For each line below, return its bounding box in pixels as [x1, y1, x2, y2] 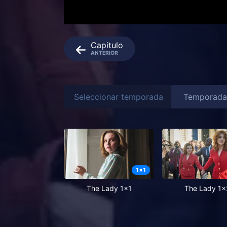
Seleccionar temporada [74, 91, 163, 102]
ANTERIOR [91, 50, 118, 57]
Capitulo [91, 40, 123, 51]
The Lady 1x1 [86, 184, 132, 193]
